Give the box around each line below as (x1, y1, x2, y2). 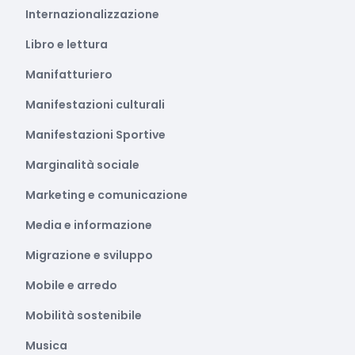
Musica (25, 338, 67, 353)
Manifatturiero (25, 67, 113, 82)
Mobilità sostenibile (25, 307, 142, 323)
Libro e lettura (25, 36, 108, 52)
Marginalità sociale (25, 157, 139, 173)
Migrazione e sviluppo (25, 247, 153, 263)
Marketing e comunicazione (25, 187, 188, 203)
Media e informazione (25, 217, 152, 233)
